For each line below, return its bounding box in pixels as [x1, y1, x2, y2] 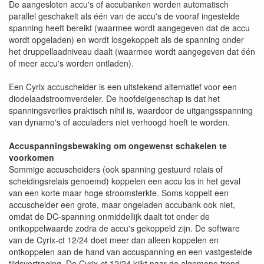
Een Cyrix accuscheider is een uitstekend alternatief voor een [9, 81, 237, 93]
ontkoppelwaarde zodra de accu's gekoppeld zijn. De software [9, 222, 240, 234]
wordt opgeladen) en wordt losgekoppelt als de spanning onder [9, 34, 244, 45]
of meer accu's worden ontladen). [9, 57, 134, 69]
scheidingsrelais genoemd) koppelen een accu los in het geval [9, 175, 240, 187]
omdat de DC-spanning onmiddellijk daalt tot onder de [9, 210, 210, 222]
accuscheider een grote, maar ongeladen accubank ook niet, [9, 199, 235, 210]
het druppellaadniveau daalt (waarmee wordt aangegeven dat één [9, 45, 255, 57]
